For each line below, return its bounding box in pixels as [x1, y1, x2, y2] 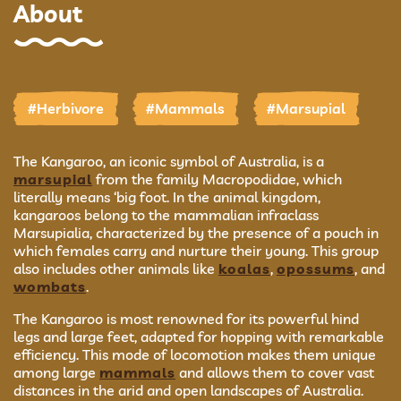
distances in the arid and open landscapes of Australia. [13, 381, 363, 399]
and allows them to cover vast [175, 363, 374, 381]
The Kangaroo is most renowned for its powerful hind [13, 310, 359, 328]
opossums [277, 260, 354, 277]
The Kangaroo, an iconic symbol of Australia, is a [13, 152, 324, 170]
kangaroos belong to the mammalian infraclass [13, 206, 319, 224]
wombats [13, 277, 86, 295]
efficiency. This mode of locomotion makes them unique [13, 346, 376, 363]
